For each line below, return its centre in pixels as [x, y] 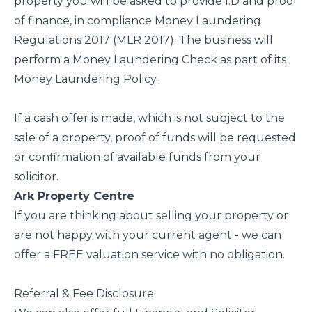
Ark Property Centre [74, 196]
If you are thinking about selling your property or [151, 215]
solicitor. [36, 176]
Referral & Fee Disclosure [84, 293]
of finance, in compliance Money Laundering [138, 20]
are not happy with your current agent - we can [148, 235]
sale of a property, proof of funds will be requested [155, 137]
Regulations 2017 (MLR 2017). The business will [143, 40]
